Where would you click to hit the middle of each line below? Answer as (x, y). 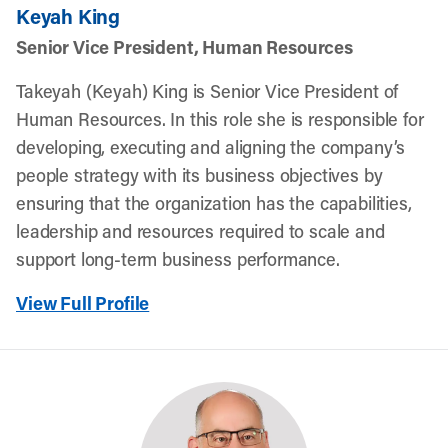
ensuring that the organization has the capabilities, (214, 203)
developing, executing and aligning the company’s (211, 147)
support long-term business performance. (178, 259)
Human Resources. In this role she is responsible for (220, 119)
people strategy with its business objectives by (199, 175)
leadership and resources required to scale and (200, 231)
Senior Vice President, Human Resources (184, 47)
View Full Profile (83, 303)
